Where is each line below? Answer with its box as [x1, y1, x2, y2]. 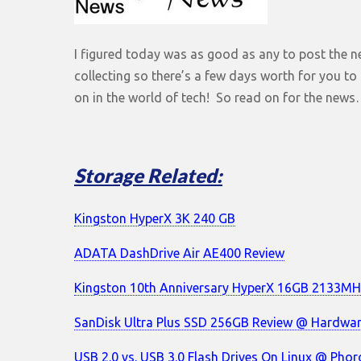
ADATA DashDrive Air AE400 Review [74, 245, 284, 260]
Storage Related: [74, 163, 222, 187]
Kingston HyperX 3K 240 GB [74, 210, 235, 226]
